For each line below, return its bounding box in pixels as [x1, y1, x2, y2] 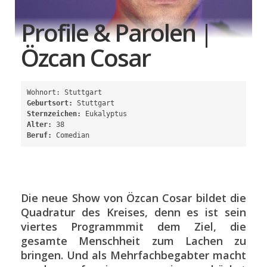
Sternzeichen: [27, 109, 81, 118]
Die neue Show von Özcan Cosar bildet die [21, 190, 246, 205]
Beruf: [27, 131, 52, 139]
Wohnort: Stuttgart [27, 88, 102, 97]
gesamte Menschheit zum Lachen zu [21, 233, 246, 248]
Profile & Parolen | [21, 15, 212, 49]
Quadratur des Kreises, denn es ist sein [21, 204, 246, 219]
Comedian [52, 131, 89, 139]
